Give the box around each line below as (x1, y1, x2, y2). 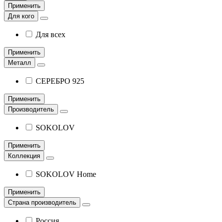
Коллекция (8, 152, 40, 160)
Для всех (36, 30, 65, 39)
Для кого (8, 12, 34, 20)
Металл (8, 58, 31, 66)
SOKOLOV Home (36, 169, 96, 178)
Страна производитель (8, 198, 76, 206)
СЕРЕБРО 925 (36, 76, 84, 85)
